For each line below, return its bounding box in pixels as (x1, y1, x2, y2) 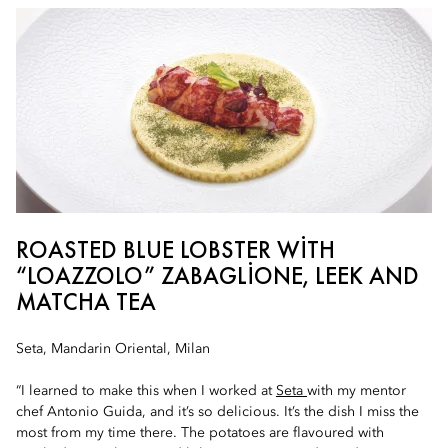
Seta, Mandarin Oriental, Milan (16, 342, 210, 356)
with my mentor (307, 384, 406, 398)
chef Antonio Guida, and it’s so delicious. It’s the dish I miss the (16, 405, 419, 419)
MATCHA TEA (16, 286, 156, 317)
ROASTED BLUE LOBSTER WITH (16, 234, 335, 265)
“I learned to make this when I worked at (16, 384, 276, 398)
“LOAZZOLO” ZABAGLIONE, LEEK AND (16, 260, 419, 291)
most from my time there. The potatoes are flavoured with (16, 426, 384, 440)
